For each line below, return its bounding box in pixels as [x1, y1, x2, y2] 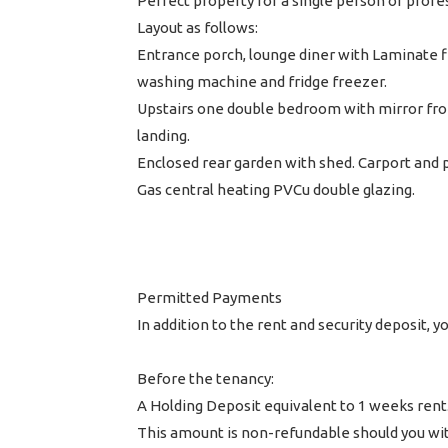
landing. [137, 126, 190, 144]
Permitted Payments [137, 288, 282, 306]
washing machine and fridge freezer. [137, 72, 387, 90]
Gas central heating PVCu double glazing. [137, 180, 415, 198]
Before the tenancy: [137, 369, 274, 387]
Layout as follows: [137, 18, 258, 36]
